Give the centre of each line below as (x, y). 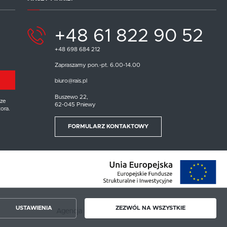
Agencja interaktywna (92, 211)
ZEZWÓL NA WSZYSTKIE (150, 208)
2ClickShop (198, 211)
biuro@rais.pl (71, 81)
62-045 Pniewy (75, 104)
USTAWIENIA (34, 208)
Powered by (159, 211)
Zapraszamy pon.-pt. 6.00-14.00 (97, 65)
